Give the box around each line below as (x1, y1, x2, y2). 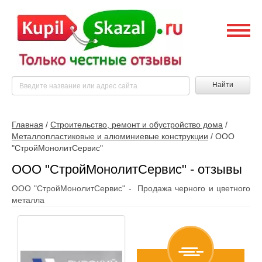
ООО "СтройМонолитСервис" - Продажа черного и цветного (12, 184, 250, 193)
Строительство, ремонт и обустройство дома (50, 120, 223, 129)
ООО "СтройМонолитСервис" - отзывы (12, 162, 242, 177)
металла (12, 195, 44, 205)
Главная (12, 120, 43, 129)
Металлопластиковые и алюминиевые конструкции (12, 132, 208, 141)
